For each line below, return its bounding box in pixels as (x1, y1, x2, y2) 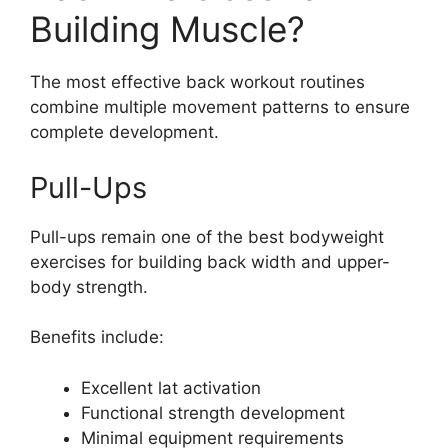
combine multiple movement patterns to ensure (30, 97, 410, 118)
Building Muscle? (30, 8, 305, 51)
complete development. (30, 122, 219, 143)
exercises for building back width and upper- (30, 251, 390, 272)
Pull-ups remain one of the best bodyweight (30, 226, 384, 247)
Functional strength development (81, 402, 345, 423)
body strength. (30, 276, 148, 297)
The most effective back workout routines (30, 72, 365, 93)
